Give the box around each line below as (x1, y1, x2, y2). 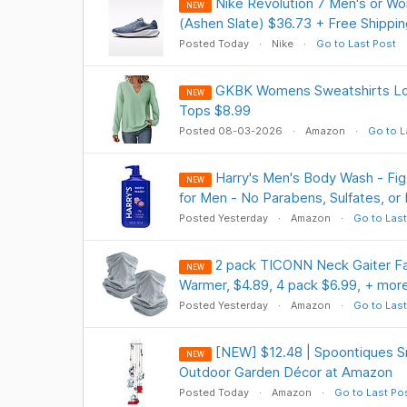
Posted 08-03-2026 (178, 124, 285, 137)
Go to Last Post (315, 37, 396, 50)
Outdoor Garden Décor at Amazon (178, 363, 392, 381)
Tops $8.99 (178, 102, 251, 119)
